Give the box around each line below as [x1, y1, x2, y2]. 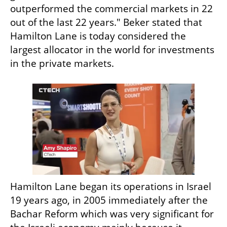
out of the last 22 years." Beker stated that [10, 16, 202, 29]
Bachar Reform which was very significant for [10, 207, 214, 221]
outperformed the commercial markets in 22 [10, 2, 213, 16]
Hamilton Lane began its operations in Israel [10, 180, 211, 194]
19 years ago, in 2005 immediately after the [10, 194, 208, 207]
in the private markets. [10, 57, 117, 70]
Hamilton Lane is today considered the [10, 29, 186, 43]
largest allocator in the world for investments [10, 43, 214, 57]
